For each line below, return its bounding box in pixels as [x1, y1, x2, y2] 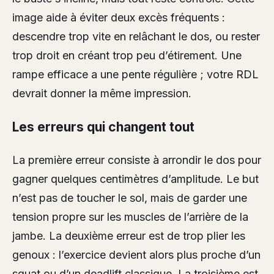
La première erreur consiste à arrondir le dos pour [12, 153, 261, 166]
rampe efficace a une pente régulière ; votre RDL [12, 68, 259, 81]
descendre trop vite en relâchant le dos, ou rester [12, 30, 260, 43]
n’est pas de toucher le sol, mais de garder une [12, 191, 247, 204]
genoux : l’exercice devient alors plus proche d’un [12, 248, 261, 261]
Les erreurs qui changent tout [12, 119, 194, 135]
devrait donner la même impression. [12, 87, 191, 100]
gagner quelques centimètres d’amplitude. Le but [12, 172, 259, 185]
